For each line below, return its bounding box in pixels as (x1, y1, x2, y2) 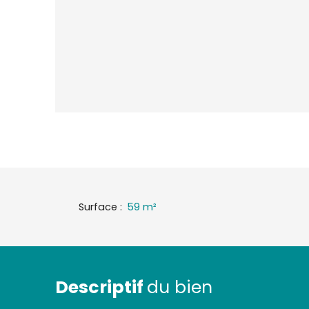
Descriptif (55, 275, 147, 300)
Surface (79, 199, 117, 214)
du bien (147, 275, 212, 300)
